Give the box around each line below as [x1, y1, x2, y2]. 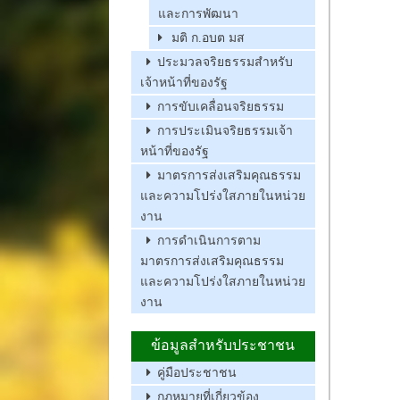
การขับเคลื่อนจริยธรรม [157, 100, 284, 114]
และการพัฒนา [158, 7, 238, 21]
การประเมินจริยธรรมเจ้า [157, 124, 293, 138]
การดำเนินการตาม [157, 234, 261, 248]
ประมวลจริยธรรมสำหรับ [157, 55, 293, 70]
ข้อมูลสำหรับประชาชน [151, 337, 296, 354]
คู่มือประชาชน [157, 366, 237, 380]
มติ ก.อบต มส [171, 31, 245, 46]
